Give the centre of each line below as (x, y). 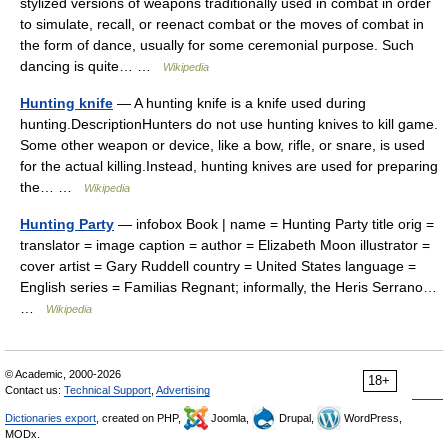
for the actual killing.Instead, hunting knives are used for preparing (229, 166)
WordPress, (371, 418)
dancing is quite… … (91, 66)
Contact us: (34, 390)
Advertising (183, 390)
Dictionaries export (50, 418)
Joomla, (230, 418)
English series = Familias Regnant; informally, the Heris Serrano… (228, 287)
